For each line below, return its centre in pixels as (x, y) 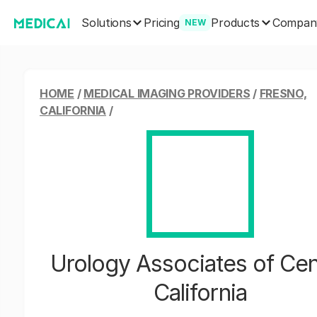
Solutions (106, 22)
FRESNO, (283, 93)
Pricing (162, 23)
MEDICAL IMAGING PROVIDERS (167, 93)
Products (236, 22)
